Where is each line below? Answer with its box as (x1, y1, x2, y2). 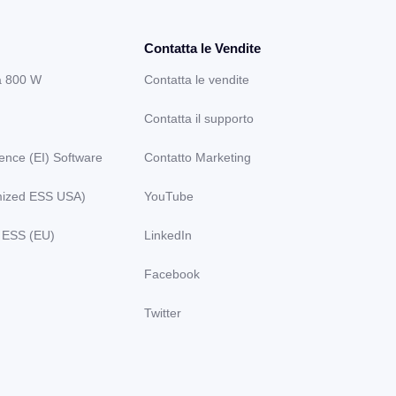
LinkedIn (143, 227, 192, 242)
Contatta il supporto (143, 110, 254, 126)
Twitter (143, 305, 181, 320)
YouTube (143, 188, 194, 203)
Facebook (143, 266, 200, 281)
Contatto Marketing (143, 149, 251, 164)
